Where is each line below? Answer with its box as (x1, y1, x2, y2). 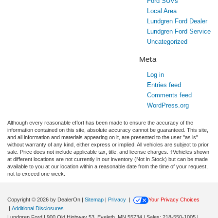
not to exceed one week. (7, 171, 65, 177)
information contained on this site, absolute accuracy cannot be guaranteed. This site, (7, 127, 208, 133)
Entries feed (147, 81, 181, 89)
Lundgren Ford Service (147, 28, 211, 36)
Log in (147, 71, 164, 79)
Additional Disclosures (12, 205, 64, 212)
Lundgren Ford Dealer (147, 18, 207, 25)
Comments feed (147, 91, 192, 99)
